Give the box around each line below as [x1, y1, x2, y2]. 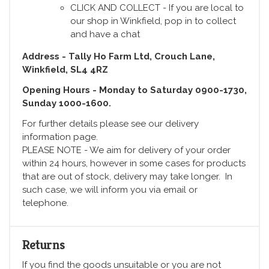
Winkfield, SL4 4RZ [22, 64, 108, 76]
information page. [22, 131, 98, 143]
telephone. [22, 198, 71, 209]
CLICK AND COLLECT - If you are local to [70, 2, 244, 14]
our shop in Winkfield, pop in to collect [70, 16, 236, 27]
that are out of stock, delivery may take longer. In [22, 171, 232, 183]
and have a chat [70, 29, 140, 40]
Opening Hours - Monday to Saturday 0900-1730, [22, 85, 247, 96]
